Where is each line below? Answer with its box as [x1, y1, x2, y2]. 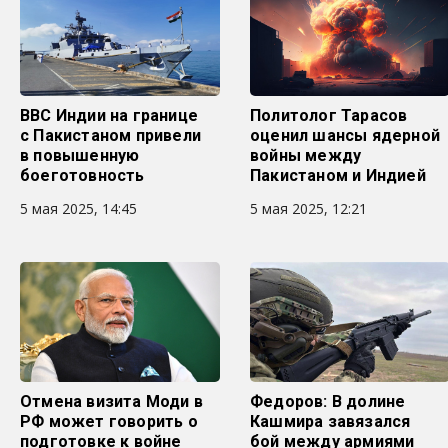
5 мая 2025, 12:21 [250, 199, 367, 218]
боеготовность [20, 166, 145, 185]
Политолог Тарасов [250, 106, 408, 125]
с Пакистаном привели [20, 126, 201, 145]
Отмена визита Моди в [20, 392, 203, 411]
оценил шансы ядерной [250, 126, 440, 145]
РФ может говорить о [20, 412, 198, 431]
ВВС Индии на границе [20, 106, 198, 125]
